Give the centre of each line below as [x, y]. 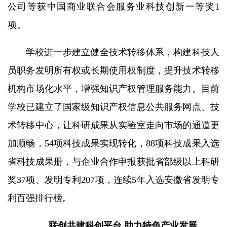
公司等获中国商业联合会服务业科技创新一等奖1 [113, 6]
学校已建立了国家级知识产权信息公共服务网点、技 [113, 107]
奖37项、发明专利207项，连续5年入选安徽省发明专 [113, 180]
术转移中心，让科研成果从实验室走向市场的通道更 [113, 125]
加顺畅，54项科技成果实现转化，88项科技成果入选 [113, 143]
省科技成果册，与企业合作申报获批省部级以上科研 [113, 161]
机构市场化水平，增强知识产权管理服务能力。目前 [113, 88]
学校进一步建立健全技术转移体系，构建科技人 [123, 52]
